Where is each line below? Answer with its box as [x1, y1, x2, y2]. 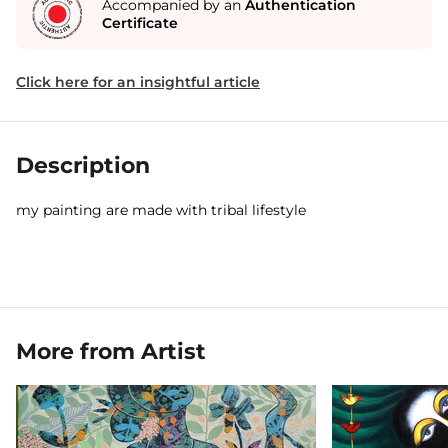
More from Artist [16, 338, 206, 365]
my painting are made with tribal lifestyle [16, 201, 306, 219]
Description [16, 152, 150, 179]
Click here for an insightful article [16, 73, 260, 91]
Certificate [102, 14, 178, 32]
